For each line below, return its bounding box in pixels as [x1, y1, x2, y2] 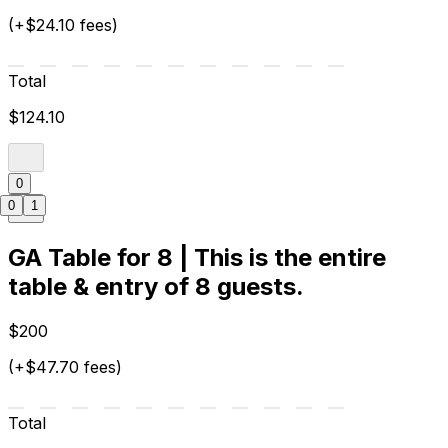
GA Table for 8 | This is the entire [8, 243, 386, 273]
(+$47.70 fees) [8, 357, 122, 378]
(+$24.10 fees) [8, 15, 118, 36]
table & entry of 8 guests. [8, 272, 304, 302]
